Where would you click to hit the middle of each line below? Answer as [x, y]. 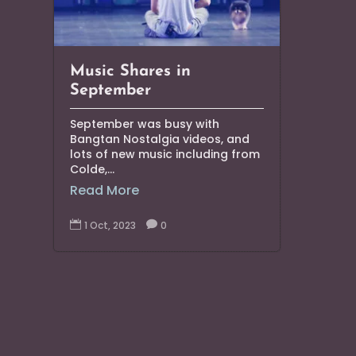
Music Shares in [131, 72]
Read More [105, 191]
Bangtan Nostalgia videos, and [160, 139]
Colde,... [93, 170]
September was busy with [145, 124]
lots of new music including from [165, 155]
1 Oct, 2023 [110, 226]
